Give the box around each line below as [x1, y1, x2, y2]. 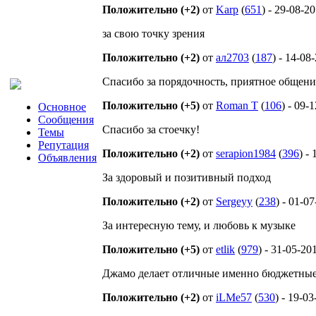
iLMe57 [216, 291, 252, 303]
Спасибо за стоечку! [102, 123, 200, 135]
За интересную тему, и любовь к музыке [102, 219, 296, 231]
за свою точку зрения [102, 28, 205, 39]
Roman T [216, 99, 258, 111]
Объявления [38, 152, 97, 164]
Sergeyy [216, 195, 253, 207]
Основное [38, 101, 86, 113]
